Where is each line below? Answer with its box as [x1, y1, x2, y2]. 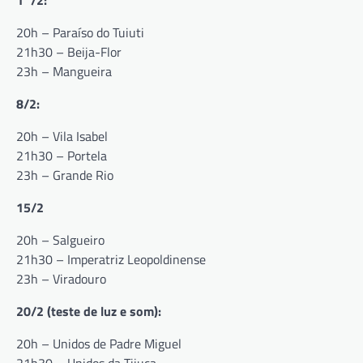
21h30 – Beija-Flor [16, 42, 122, 62]
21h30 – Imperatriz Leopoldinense [16, 250, 206, 270]
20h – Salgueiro [16, 230, 105, 250]
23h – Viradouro [16, 269, 106, 289]
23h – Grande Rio [16, 165, 113, 186]
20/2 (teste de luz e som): [16, 301, 161, 322]
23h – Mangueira [16, 62, 112, 82]
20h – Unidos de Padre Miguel [16, 334, 181, 354]
